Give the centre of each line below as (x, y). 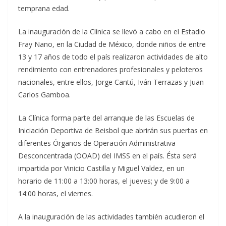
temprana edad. (44, 9)
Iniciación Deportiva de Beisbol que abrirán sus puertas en (113, 131)
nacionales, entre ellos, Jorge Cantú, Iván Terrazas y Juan (111, 82)
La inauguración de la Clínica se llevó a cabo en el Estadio (112, 32)
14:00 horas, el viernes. (55, 194)
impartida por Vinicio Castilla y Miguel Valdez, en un (101, 168)
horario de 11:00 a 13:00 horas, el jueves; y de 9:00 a (104, 181)
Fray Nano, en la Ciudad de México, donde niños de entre (112, 44)
